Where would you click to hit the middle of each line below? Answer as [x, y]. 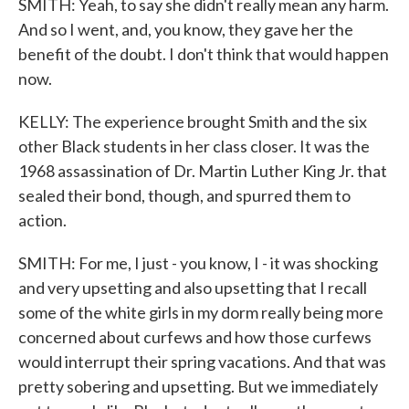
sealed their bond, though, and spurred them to [184, 195]
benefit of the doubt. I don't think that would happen [204, 54]
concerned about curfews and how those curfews [195, 337]
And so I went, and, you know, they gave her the [186, 29]
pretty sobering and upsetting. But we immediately [198, 386]
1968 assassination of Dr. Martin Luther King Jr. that [203, 171]
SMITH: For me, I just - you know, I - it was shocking [198, 263]
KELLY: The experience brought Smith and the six [193, 121]
